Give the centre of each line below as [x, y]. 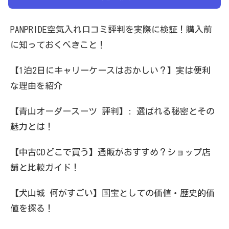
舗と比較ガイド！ [45, 168]
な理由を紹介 [36, 86]
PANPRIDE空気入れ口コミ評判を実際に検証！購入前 [111, 30]
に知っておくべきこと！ [58, 45]
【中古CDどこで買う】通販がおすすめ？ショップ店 [110, 152]
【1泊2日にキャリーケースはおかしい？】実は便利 [110, 71]
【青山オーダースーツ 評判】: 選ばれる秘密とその [112, 111]
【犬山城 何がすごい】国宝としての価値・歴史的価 [112, 193]
